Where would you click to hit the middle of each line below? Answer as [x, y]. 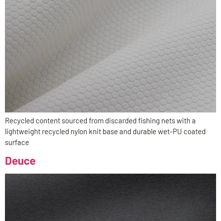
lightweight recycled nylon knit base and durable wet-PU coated [105, 131]
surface [17, 142]
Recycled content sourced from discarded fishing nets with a [100, 121]
